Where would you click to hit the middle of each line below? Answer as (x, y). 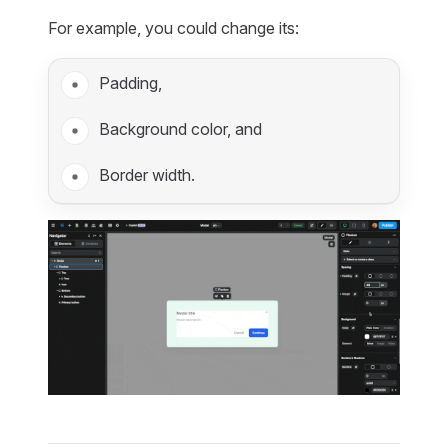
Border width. (147, 174)
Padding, (130, 82)
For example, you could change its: (173, 27)
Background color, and (180, 128)
